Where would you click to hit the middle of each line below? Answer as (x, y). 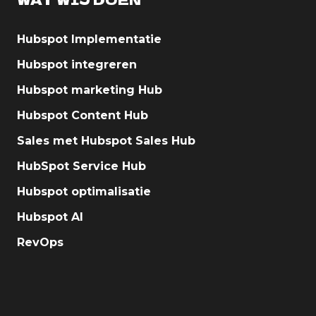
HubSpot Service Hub (81, 166)
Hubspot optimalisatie (84, 192)
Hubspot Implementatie (89, 39)
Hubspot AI (50, 217)
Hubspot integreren (77, 65)
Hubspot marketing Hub (90, 90)
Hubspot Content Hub (83, 116)
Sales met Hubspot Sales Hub (106, 141)
